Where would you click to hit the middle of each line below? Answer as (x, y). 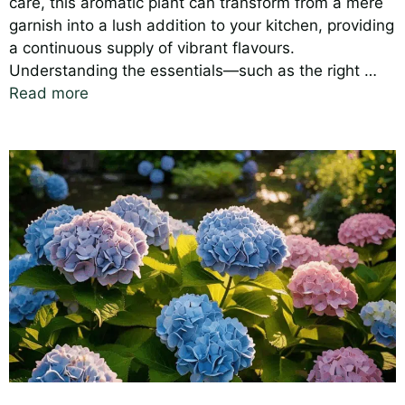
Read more (49, 94)
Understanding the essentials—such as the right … (193, 71)
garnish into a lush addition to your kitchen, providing (202, 26)
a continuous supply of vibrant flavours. (152, 48)
